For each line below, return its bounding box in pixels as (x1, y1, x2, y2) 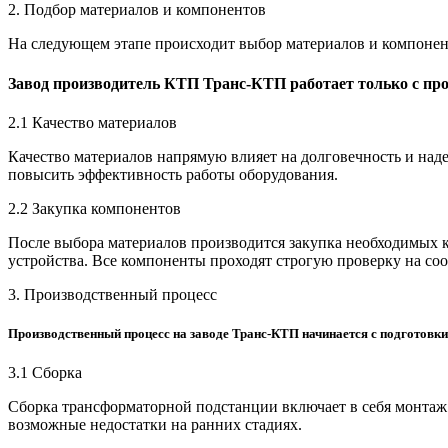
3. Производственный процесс (8, 285, 217, 303)
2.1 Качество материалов (8, 113, 177, 131)
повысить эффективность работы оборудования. (8, 165, 338, 183)
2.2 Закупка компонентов (8, 199, 181, 217)
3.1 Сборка (8, 364, 82, 382)
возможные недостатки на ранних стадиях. (8, 416, 302, 434)
